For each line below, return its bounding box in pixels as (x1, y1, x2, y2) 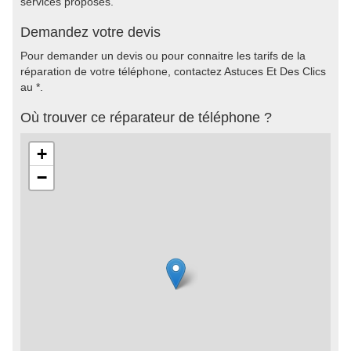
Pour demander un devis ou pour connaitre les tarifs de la (20, 49, 306, 62)
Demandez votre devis (20, 24, 161, 40)
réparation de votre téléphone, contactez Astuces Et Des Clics (20, 65, 326, 78)
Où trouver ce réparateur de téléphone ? (20, 110, 272, 125)
